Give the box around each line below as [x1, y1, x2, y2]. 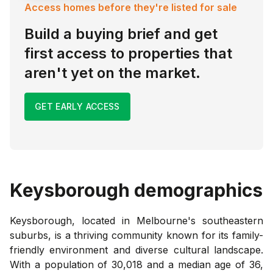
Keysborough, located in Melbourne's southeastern [10, 214, 263, 227]
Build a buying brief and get [24, 24, 218, 43]
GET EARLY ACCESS [35, 101, 120, 112]
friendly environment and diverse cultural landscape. [10, 243, 263, 256]
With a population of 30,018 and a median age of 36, [10, 258, 263, 271]
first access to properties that [24, 44, 232, 62]
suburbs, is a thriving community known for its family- [10, 229, 263, 241]
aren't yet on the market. [24, 63, 200, 82]
